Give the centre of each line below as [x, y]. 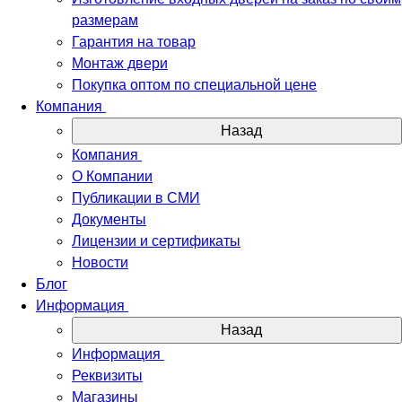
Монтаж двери [120, 63]
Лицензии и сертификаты [156, 241]
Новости [100, 262]
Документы [109, 219]
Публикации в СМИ [136, 198]
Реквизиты [107, 376]
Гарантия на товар [134, 42]
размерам [105, 20]
